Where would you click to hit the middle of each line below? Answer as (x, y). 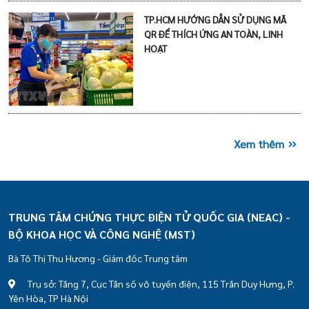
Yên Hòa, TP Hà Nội (48, 298)
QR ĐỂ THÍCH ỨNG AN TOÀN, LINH (214, 33)
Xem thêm (259, 144)
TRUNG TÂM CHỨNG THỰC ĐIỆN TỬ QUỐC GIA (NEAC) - (149, 217)
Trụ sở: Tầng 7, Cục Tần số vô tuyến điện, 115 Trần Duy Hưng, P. (155, 283)
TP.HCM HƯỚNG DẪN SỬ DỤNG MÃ (216, 19)
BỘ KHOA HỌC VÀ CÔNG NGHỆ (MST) (102, 234)
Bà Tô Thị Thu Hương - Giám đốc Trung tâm (98, 258)
